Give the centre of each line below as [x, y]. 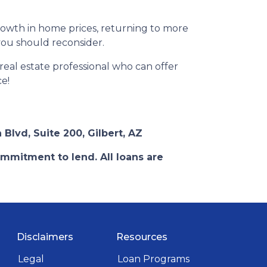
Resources [142, 237]
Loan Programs [153, 259]
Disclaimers [45, 237]
